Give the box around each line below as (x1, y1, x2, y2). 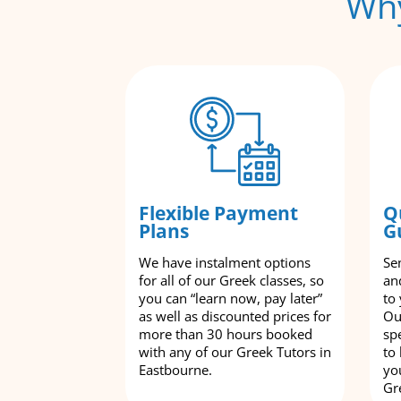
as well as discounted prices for (139, 307, 331, 325)
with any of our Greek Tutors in (139, 343, 331, 361)
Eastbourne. (139, 361, 212, 379)
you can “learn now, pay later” (139, 289, 322, 307)
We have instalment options (139, 253, 311, 271)
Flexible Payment (139, 200, 298, 226)
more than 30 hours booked (139, 325, 312, 343)
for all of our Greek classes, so (139, 271, 324, 289)
